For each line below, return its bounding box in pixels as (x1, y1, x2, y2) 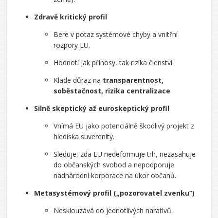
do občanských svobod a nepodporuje (54, 160, 174, 169)
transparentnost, (103, 75, 163, 85)
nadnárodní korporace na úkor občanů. (54, 171, 176, 180)
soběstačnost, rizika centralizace (54, 86, 170, 95)
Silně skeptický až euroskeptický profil (34, 104, 169, 113)
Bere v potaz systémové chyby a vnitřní (54, 30, 178, 39)
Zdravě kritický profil (34, 12, 107, 21)
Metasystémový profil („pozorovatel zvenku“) (34, 188, 195, 198)
